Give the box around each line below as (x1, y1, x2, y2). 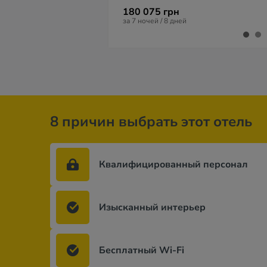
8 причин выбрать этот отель (50, 112, 252, 131)
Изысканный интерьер (99, 201, 206, 214)
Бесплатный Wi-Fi (99, 244, 184, 257)
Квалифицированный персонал (99, 158, 248, 171)
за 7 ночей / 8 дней (123, 16, 187, 26)
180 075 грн (123, 5, 179, 18)
